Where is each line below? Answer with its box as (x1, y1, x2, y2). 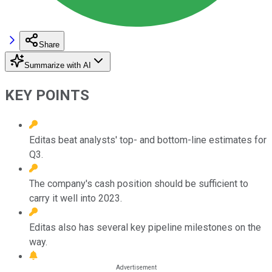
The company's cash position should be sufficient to (29, 177, 248, 189)
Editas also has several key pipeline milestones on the (29, 221, 261, 233)
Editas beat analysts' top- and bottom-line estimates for (29, 134, 267, 146)
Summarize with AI (24, 60, 91, 70)
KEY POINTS (5, 86, 89, 104)
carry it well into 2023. (29, 192, 122, 204)
